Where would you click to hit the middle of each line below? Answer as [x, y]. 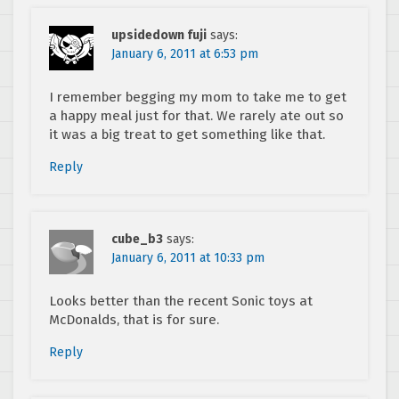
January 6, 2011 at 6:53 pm [185, 54]
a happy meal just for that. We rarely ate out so [196, 116]
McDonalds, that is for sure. [134, 320]
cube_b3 [137, 240]
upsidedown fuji [159, 36]
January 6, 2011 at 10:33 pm [188, 258]
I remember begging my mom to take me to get [198, 98]
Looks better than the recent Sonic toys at [181, 301]
